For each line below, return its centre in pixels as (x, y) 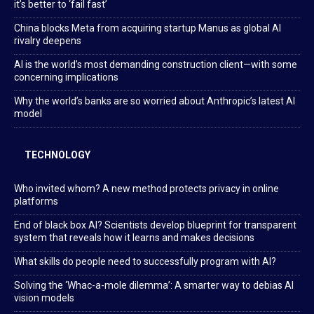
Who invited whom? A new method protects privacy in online (146, 189)
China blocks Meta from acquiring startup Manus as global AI (148, 28)
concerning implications (66, 77)
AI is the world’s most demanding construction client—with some (156, 65)
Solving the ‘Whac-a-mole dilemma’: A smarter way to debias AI (154, 286)
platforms (36, 202)
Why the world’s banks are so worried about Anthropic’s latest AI (155, 101)
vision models (44, 298)
